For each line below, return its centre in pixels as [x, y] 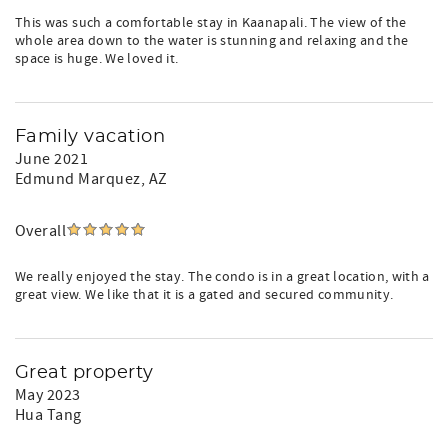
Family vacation [90, 137]
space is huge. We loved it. [97, 59]
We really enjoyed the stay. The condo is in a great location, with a [222, 277]
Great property [84, 373]
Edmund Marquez [78, 179]
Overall [41, 231]
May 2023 [48, 395]
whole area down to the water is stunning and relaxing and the [212, 41]
